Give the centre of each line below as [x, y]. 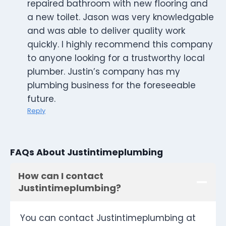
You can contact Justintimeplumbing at [108, 218]
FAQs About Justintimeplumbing [87, 152]
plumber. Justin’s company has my [104, 72]
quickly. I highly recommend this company [120, 45]
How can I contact [61, 176]
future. [41, 99]
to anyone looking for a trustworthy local [116, 58]
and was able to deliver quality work [106, 31]
